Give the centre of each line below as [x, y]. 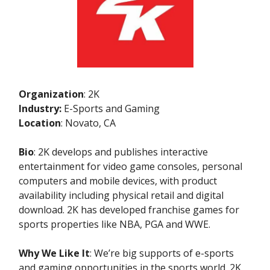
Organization [51, 94]
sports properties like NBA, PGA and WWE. [115, 224]
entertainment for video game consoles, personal [130, 167]
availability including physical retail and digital [121, 196]
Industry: [41, 109]
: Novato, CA [88, 123]
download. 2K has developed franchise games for [129, 210]
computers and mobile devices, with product [118, 181]
